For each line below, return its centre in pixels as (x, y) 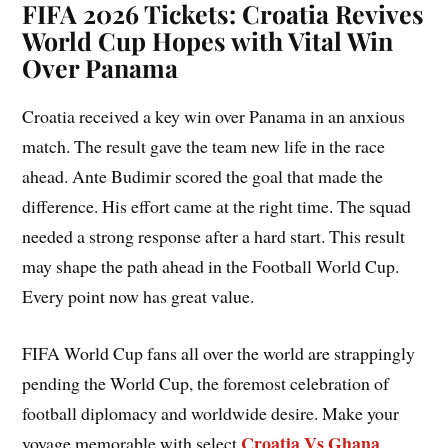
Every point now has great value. (138, 296)
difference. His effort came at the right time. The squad (217, 206)
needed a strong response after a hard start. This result (214, 236)
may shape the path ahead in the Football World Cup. (211, 266)
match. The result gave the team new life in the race (204, 146)
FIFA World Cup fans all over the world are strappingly (219, 353)
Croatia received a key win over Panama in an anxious (214, 116)
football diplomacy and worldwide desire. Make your (211, 413)
